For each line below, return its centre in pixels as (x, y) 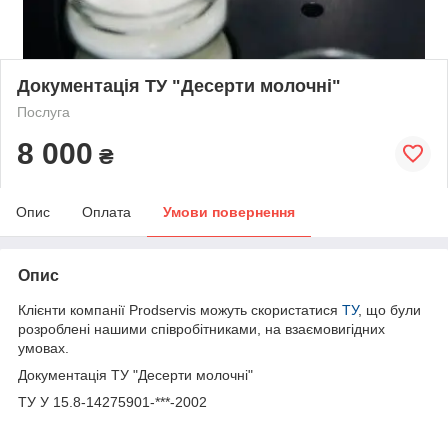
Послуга (43, 111)
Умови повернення (229, 211)
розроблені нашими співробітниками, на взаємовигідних (201, 328)
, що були (389, 309)
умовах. (43, 347)
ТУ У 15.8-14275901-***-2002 (114, 401)
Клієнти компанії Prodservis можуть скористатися (180, 309)
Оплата (106, 211)
